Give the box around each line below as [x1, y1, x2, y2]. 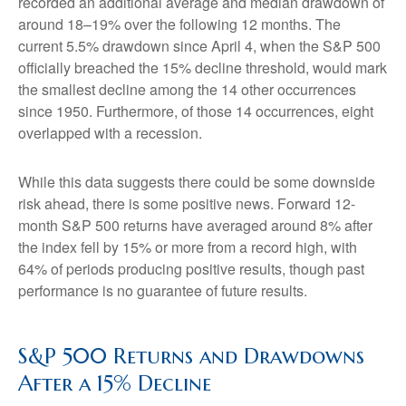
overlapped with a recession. [18, 121, 202, 143]
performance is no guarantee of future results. [18, 279, 307, 301]
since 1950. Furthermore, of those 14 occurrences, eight [18, 100, 373, 121]
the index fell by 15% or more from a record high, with [18, 236, 357, 257]
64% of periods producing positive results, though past [18, 257, 364, 279]
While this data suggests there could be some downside [18, 170, 375, 192]
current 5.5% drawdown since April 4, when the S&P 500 [18, 34, 381, 56]
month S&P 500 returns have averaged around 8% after [18, 214, 372, 236]
